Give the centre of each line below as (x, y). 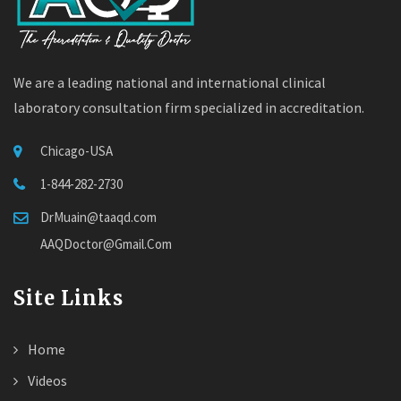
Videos (46, 380)
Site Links (68, 298)
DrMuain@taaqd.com (98, 217)
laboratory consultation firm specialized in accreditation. (189, 107)
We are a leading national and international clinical (170, 82)
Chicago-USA (77, 151)
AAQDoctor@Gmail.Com (106, 244)
